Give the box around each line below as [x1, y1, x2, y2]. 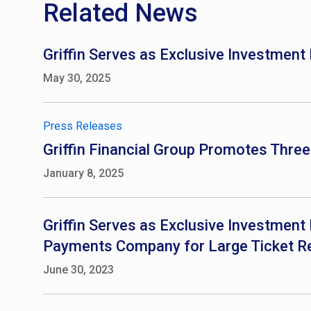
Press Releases [43, 119, 122, 133]
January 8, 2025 [43, 167, 124, 180]
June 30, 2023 [43, 263, 114, 276]
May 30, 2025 [43, 72, 110, 85]
